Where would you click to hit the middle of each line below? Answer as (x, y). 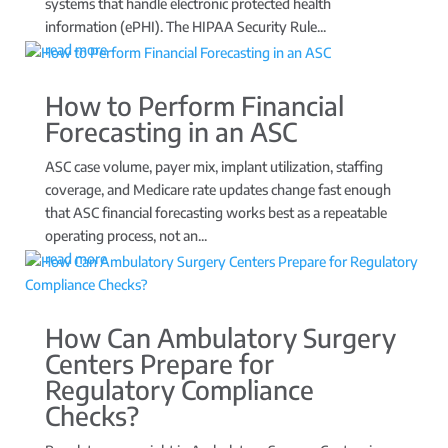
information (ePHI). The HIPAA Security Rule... (185, 26)
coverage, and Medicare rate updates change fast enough (217, 189)
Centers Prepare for (159, 363)
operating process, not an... (125, 235)
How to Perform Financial (194, 105)
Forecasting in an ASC (170, 131)
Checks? (91, 415)
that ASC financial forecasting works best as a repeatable (215, 212)
